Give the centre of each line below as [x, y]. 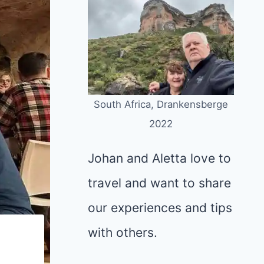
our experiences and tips [160, 208]
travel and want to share [159, 183]
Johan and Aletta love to [159, 159]
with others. [122, 233]
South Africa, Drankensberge [161, 105]
